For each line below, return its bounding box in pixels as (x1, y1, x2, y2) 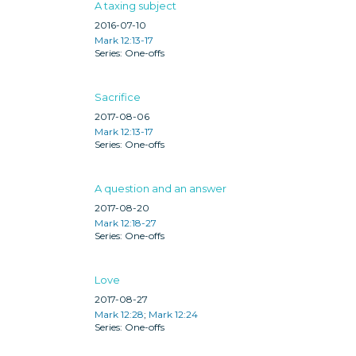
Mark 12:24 (149, 308, 198, 320)
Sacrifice (95, 90, 141, 103)
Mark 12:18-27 (95, 216, 157, 229)
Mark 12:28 (95, 308, 144, 320)
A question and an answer (95, 181, 226, 195)
